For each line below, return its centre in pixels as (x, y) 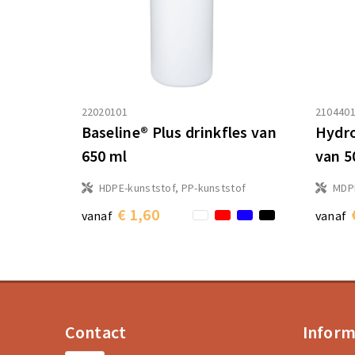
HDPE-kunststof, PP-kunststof (172, 188)
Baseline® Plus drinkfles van (179, 132)
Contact (95, 332)
